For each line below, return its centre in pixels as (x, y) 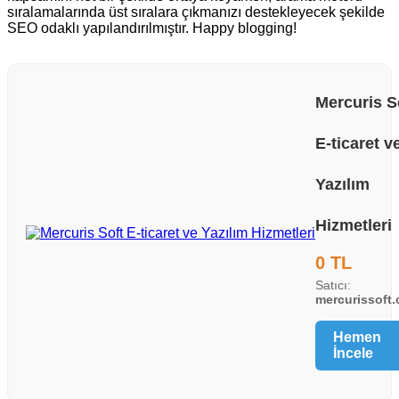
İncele (353, 354)
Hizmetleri (354, 226)
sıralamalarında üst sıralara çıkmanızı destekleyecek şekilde (196, 12)
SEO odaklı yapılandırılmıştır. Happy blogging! (152, 28)
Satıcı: (333, 285)
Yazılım (342, 185)
